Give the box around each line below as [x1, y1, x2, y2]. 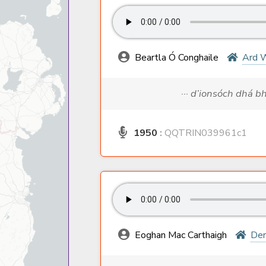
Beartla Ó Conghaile [132, 51, 221, 65]
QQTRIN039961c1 [162, 126, 247, 140]
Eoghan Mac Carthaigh [132, 229, 229, 242]
